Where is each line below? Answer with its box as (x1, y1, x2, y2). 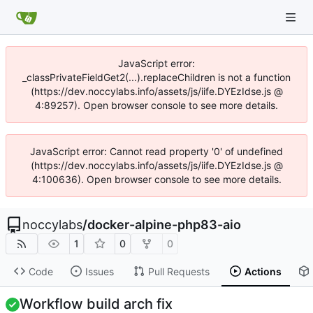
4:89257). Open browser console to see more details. (35, 99, 278, 111)
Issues (85, 265, 114, 277)
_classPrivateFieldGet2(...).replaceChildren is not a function (22, 71, 291, 83)
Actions (244, 265, 282, 277)
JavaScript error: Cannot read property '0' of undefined (30, 145, 283, 157)
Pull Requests (147, 265, 210, 277)
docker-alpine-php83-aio (87, 217, 241, 232)
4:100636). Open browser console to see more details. (31, 173, 282, 185)
